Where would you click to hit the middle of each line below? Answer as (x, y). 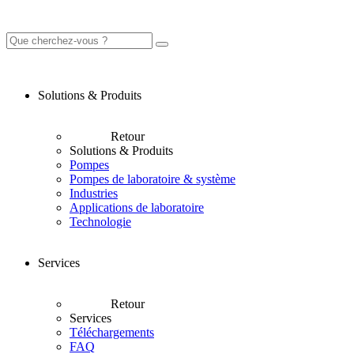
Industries (94, 193)
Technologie (100, 222)
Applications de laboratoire (137, 207)
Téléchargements (112, 332)
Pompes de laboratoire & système (153, 179)
